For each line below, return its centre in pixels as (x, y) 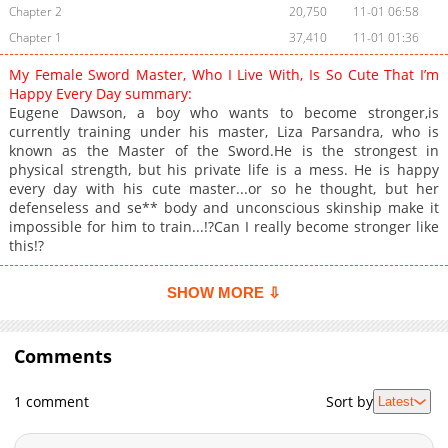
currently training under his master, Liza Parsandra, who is (224, 132)
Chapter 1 (35, 38)
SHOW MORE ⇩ (224, 293)
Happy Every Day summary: (100, 94)
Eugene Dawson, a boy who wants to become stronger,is (224, 113)
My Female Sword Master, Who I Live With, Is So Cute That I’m (224, 75)
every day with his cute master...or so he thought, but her (224, 189)
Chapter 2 (35, 12)
